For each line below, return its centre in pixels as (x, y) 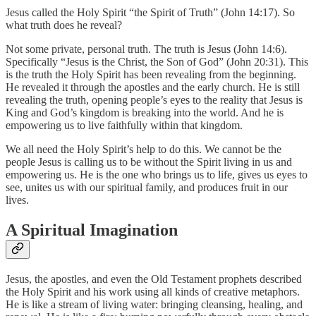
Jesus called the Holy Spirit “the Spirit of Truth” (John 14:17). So (150, 12)
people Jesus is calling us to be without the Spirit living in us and (149, 162)
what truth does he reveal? (64, 25)
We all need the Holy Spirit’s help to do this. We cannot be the (144, 149)
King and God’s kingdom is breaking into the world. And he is (145, 112)
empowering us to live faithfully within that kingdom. (124, 125)
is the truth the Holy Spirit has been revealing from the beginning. (151, 74)
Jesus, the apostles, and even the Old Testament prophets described (154, 279)
